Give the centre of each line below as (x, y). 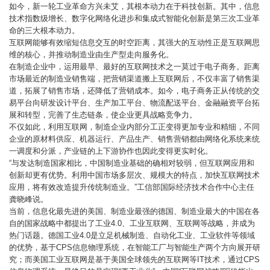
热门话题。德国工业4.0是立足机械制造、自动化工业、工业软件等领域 (132, 235)
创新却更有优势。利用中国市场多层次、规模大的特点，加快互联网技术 (134, 175)
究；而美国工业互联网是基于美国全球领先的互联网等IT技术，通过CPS (134, 259)
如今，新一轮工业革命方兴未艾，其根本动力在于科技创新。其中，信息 (134, 6)
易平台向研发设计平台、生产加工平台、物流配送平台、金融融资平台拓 (134, 103)
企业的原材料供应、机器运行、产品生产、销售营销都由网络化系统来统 (134, 139)
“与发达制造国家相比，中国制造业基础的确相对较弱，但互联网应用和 (132, 163)
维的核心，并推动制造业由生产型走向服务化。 (91, 55)
